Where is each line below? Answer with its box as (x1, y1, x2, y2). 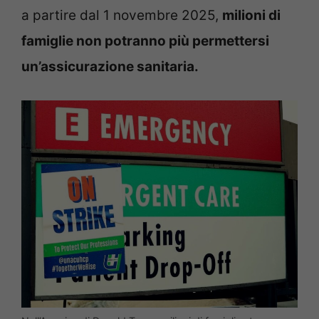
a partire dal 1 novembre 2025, (21, 7, 222, 24)
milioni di (222, 7, 281, 24)
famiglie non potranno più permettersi (21, 33, 269, 50)
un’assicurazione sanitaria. (21, 58, 199, 75)
